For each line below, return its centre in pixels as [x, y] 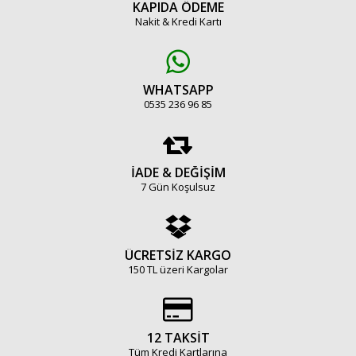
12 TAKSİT [178, 338]
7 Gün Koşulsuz [178, 187]
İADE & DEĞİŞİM [178, 172]
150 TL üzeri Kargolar [178, 269]
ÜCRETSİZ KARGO [178, 255]
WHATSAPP [178, 90]
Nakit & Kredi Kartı [178, 21]
